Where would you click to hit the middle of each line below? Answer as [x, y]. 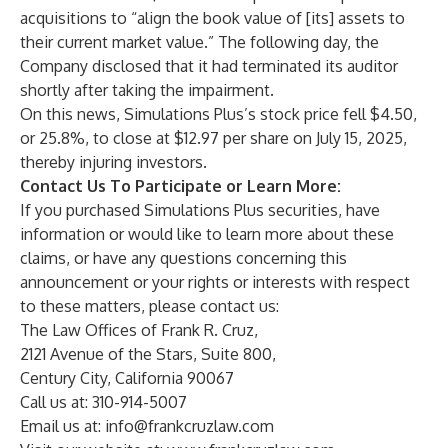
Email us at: [62, 426]
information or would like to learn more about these [207, 234]
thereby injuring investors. [113, 162]
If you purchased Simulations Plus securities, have [200, 210]
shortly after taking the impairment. [147, 90]
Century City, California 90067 [127, 378]
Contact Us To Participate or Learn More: [180, 186]
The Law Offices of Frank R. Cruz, [139, 330]
